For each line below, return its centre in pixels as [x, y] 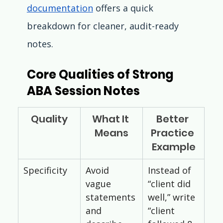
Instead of [170, 170]
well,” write [172, 197]
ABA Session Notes [83, 91]
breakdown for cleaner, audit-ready [104, 26]
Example [173, 147]
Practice [174, 133]
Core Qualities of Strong [101, 75]
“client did [170, 184]
